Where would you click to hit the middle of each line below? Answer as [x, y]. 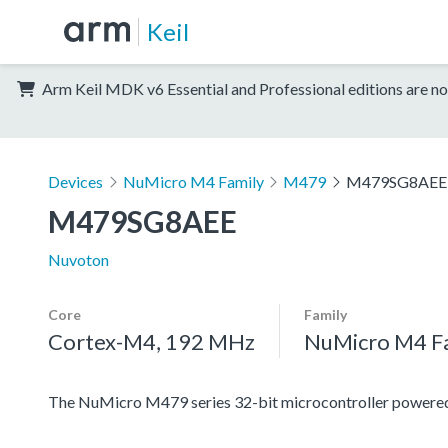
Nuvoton [78, 259]
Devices [75, 181]
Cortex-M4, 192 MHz [151, 341]
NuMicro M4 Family [193, 181]
